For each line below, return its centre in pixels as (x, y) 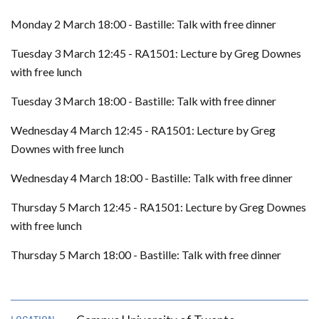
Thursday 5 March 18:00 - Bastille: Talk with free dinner (146, 255)
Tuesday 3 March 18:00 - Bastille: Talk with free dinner (143, 101)
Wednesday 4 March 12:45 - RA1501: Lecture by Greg (143, 130)
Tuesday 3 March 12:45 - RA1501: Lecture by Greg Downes (156, 53)
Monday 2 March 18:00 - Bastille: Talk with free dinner (143, 24)
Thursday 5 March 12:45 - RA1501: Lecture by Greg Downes (158, 207)
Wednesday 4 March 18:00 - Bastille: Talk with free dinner (152, 178)
